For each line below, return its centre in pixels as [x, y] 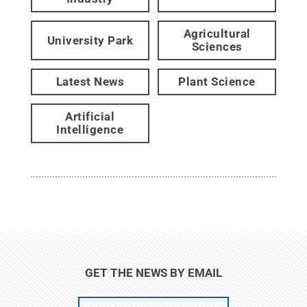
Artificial [90, 116]
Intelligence [90, 130]
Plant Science [217, 82]
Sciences [217, 47]
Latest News [90, 82]
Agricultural [217, 34]
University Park [90, 40]
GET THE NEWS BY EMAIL [153, 273]
